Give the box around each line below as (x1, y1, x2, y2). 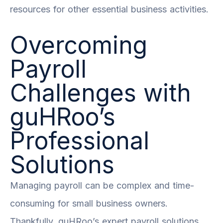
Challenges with (10, 78, 191, 108)
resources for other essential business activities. (10, 3, 209, 14)
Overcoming (10, 30, 147, 60)
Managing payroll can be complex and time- (10, 180, 194, 191)
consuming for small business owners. (10, 198, 168, 209)
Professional (10, 125, 149, 155)
